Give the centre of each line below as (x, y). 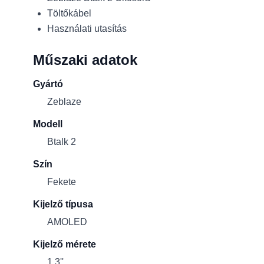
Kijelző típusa (63, 204)
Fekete (62, 182)
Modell (48, 124)
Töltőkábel (69, 13)
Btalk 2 (62, 142)
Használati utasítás (87, 29)
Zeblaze (64, 102)
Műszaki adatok (85, 60)
